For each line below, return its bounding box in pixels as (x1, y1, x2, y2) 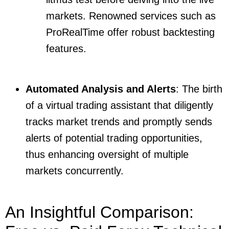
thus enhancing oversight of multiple (26, 148, 189, 160)
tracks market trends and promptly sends (26, 116, 212, 127)
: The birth (176, 83, 222, 95)
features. (46, 43, 86, 55)
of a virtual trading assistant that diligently (26, 99, 213, 111)
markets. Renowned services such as (46, 10, 216, 22)
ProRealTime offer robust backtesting (46, 27, 215, 38)
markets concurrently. (26, 165, 124, 176)
